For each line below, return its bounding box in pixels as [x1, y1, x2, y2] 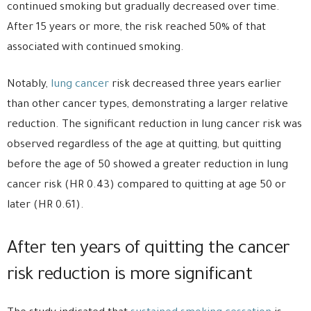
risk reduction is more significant [7, 267, 252, 287]
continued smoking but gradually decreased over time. [7, 2, 280, 15]
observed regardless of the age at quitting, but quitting [7, 140, 281, 152]
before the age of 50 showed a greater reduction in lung [7, 160, 288, 172]
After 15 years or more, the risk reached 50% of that [7, 22, 266, 35]
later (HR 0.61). [7, 200, 84, 212]
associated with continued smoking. [7, 42, 184, 55]
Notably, [7, 79, 51, 92]
